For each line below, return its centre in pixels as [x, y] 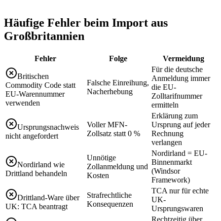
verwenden [23, 103]
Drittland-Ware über [48, 197]
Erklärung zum [175, 115]
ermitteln [165, 105]
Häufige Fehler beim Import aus [86, 22]
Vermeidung [184, 58]
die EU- [164, 87]
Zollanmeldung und [117, 166]
